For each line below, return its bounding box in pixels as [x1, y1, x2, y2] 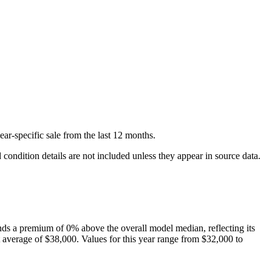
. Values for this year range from [76, 234, 199, 245]
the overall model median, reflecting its [107, 223, 255, 234]
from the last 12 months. [61, 130, 155, 141]
